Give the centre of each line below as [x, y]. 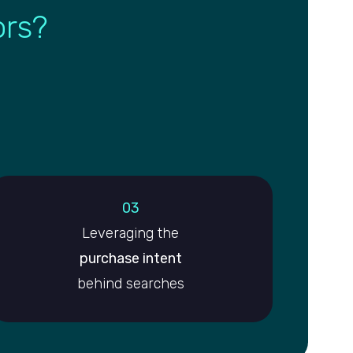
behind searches [130, 284]
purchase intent [130, 259]
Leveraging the [131, 234]
